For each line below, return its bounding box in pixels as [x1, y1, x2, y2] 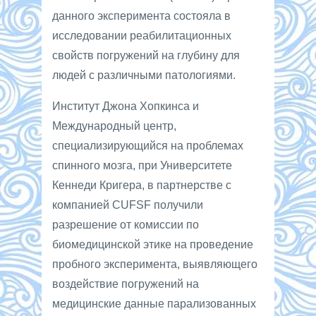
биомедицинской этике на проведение [52, 238, 253, 250]
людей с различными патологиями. [52, 68, 236, 81]
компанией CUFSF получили [52, 198, 203, 211]
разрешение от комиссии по [52, 218, 199, 231]
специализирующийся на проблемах [52, 139, 243, 152]
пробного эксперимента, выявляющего [52, 257, 257, 270]
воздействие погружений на [52, 277, 199, 290]
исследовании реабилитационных [52, 29, 231, 42]
